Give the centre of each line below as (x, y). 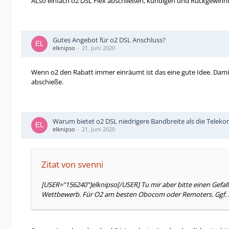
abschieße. (47, 82)
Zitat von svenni (72, 164)
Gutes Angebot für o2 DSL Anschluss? (109, 40)
